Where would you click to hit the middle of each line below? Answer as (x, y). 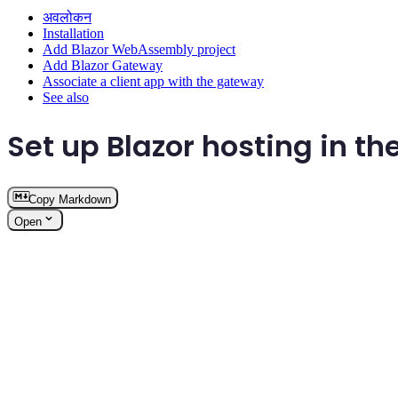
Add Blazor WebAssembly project (139, 50)
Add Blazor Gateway (103, 66)
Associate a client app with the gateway (153, 82)
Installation (73, 34)
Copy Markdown (70, 200)
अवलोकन (67, 18)
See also (66, 98)
